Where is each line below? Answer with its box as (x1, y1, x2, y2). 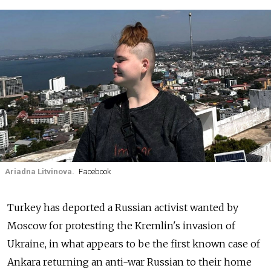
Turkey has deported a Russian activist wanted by (7, 201, 238, 214)
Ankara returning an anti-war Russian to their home (7, 256, 252, 269)
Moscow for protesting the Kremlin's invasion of (7, 220, 235, 232)
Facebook (78, 167, 111, 177)
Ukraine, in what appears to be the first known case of (7, 238, 260, 250)
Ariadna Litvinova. (5, 167, 74, 177)
